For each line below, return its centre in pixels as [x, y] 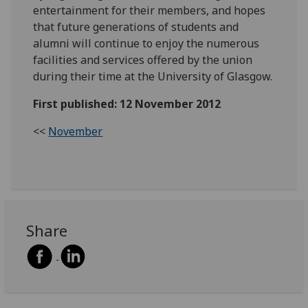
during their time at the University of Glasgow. [153, 77]
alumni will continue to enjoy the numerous [146, 44]
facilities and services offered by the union [143, 60]
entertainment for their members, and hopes [150, 11]
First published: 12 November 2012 [127, 104]
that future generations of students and [136, 27]
